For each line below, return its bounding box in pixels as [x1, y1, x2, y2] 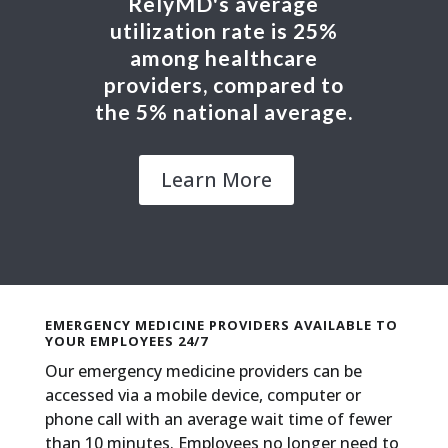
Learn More [160, 165, 272, 193]
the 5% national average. [94, 98, 353, 124]
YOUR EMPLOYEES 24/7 [44, 331, 208, 350]
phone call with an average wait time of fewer [44, 407, 392, 430]
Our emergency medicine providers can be [44, 359, 362, 382]
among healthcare [129, 44, 318, 70]
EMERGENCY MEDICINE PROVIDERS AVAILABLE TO [44, 315, 398, 334]
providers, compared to [103, 71, 344, 97]
